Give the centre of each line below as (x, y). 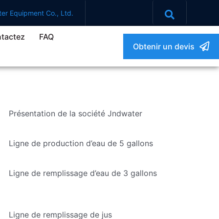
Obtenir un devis (164, 46)
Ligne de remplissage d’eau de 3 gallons (83, 173)
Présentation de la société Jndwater (75, 113)
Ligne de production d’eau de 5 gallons (81, 143)
